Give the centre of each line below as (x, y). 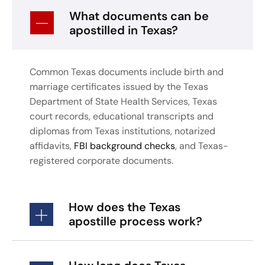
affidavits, (52, 146)
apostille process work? (135, 222)
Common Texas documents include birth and (127, 72)
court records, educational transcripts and (122, 116)
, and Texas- (202, 146)
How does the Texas (125, 207)
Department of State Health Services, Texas (123, 101)
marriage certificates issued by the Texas (119, 86)
